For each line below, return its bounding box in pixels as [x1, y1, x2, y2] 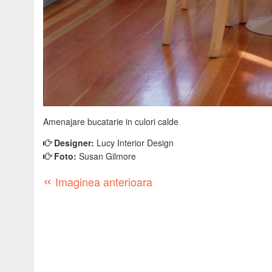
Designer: [52, 137, 97, 149]
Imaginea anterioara [52, 174, 152, 189]
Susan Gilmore [79, 150, 136, 162]
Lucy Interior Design [97, 137, 174, 149]
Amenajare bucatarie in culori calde [43, 115, 178, 127]
